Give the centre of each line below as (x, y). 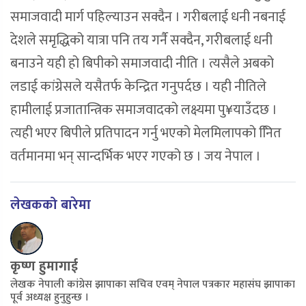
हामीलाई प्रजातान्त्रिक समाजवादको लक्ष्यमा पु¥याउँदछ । (144, 110)
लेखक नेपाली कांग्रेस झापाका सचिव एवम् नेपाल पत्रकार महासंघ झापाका (153, 285)
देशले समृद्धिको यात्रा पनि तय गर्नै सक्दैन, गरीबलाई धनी (141, 41)
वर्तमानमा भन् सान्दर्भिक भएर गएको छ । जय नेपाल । (136, 157)
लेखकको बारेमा (51, 205)
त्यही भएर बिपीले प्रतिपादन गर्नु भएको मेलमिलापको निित (146, 134)
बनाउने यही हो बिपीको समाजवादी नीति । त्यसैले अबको (142, 64)
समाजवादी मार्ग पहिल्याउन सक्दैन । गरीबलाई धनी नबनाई (148, 17)
